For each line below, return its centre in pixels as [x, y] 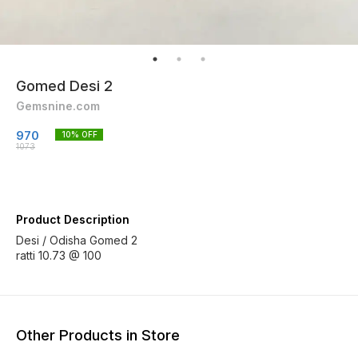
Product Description [73, 219]
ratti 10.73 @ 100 [59, 255]
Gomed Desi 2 [64, 86]
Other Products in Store [98, 335]
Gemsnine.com [58, 106]
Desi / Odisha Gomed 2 [77, 240]
